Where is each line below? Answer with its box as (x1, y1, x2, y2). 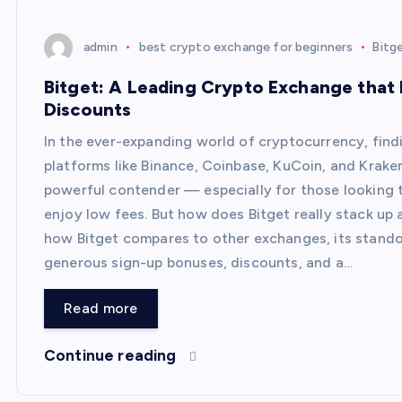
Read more (64, 300, 138, 317)
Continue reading (44, 346, 180, 364)
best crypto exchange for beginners (138, 39, 354, 55)
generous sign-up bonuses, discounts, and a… (44, 254, 353, 271)
